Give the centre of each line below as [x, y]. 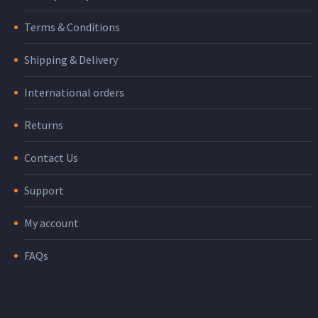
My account [51, 223]
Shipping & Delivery [71, 60]
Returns [44, 125]
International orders [74, 93]
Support [44, 191]
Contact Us [51, 158]
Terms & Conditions [72, 27]
